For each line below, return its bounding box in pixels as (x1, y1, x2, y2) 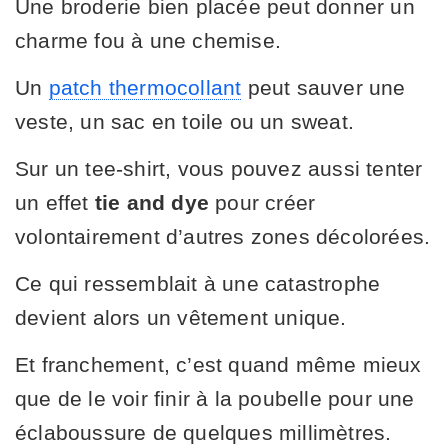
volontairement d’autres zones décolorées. (15, 224, 431, 248)
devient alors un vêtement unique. (15, 305, 347, 329)
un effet (15, 190, 95, 214)
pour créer (209, 190, 316, 214)
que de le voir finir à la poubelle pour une (15, 386, 415, 410)
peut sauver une (241, 75, 406, 99)
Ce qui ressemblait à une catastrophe (15, 271, 381, 295)
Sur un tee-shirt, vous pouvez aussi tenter (15, 156, 423, 180)
